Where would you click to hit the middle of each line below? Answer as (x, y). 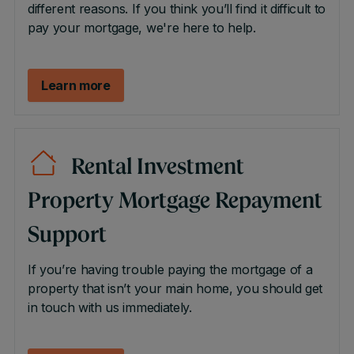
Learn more (75, 85)
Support (67, 236)
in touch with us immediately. (109, 307)
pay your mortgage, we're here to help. (143, 28)
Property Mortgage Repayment (175, 202)
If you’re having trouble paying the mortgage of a (170, 269)
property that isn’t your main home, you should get (175, 288)
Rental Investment (157, 168)
